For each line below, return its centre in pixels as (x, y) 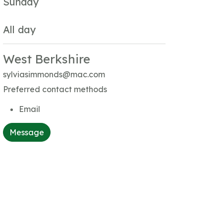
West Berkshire (46, 59)
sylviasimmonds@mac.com (54, 74)
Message (27, 132)
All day (19, 29)
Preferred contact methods (55, 89)
